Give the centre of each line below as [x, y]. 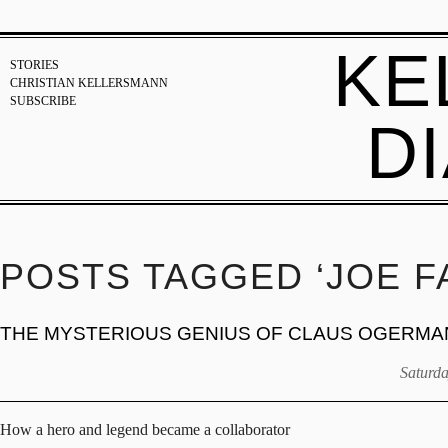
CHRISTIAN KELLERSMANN [89, 83]
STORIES [34, 65]
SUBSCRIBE [43, 101]
